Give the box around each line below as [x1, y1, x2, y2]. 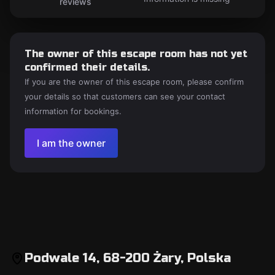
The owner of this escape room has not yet [25, 48, 247, 60]
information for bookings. [25, 106, 122, 116]
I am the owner [37, 137, 106, 149]
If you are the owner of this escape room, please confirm [25, 77, 244, 87]
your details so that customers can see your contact [25, 91, 225, 101]
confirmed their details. [25, 61, 150, 73]
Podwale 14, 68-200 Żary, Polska [25, 250, 231, 266]
